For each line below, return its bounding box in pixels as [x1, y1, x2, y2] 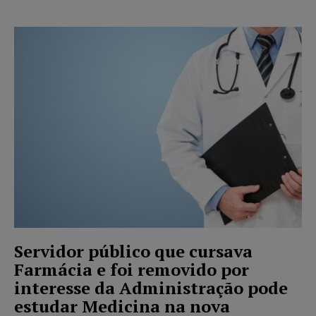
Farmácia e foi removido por [14, 258, 249, 281]
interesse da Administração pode [14, 276, 288, 300]
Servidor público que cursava [14, 240, 253, 263]
